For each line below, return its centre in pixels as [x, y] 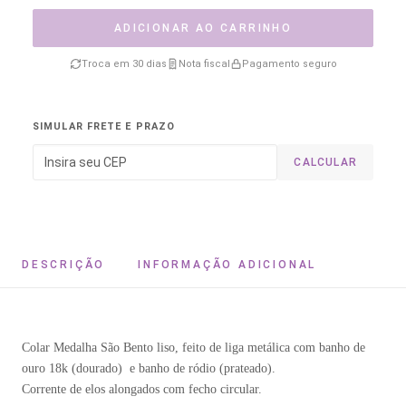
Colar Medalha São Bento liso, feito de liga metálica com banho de [193, 348]
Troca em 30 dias [124, 64]
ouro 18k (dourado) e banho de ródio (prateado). [149, 368]
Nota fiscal [204, 64]
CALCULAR [325, 162]
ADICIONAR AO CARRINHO [203, 28]
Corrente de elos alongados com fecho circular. [142, 389]
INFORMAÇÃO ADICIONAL [227, 265]
